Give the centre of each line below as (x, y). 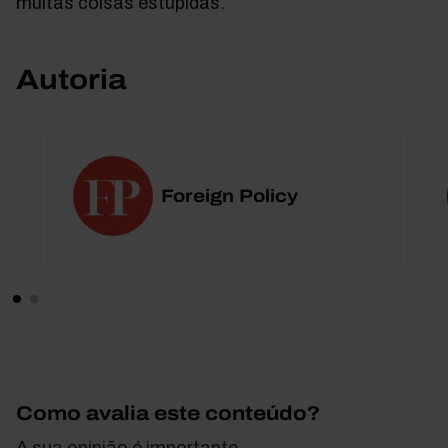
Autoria (71, 79)
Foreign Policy (230, 196)
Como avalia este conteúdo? (168, 413)
